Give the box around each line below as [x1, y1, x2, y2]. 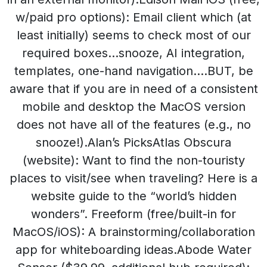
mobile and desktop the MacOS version [21, 100, 246, 114]
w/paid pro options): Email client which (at [15, 10, 252, 24]
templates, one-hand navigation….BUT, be [14, 64, 253, 78]
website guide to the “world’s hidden [30, 189, 237, 203]
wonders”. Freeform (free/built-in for [31, 207, 236, 221]
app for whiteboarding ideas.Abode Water [15, 243, 252, 257]
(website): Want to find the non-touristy [22, 153, 245, 167]
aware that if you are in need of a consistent [9, 82, 258, 96]
